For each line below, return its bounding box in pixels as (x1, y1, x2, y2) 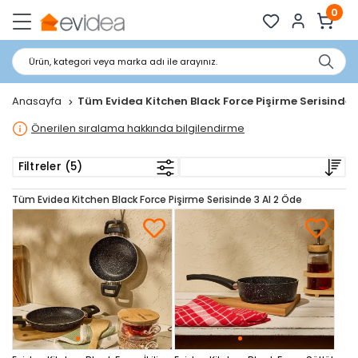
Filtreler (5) (18, 159, 82, 174)
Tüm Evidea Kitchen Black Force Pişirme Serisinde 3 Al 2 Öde (12, 193, 302, 206)
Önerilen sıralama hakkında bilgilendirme (31, 121, 245, 135)
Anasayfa (12, 93, 64, 109)
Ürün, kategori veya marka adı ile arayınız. (29, 55, 217, 68)
